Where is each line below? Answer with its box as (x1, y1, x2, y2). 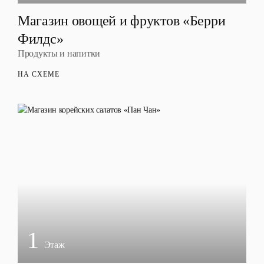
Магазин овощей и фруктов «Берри (18, 13, 226, 28)
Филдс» (18, 31, 64, 47)
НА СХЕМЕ (18, 70, 60, 78)
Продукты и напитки (18, 48, 100, 58)
